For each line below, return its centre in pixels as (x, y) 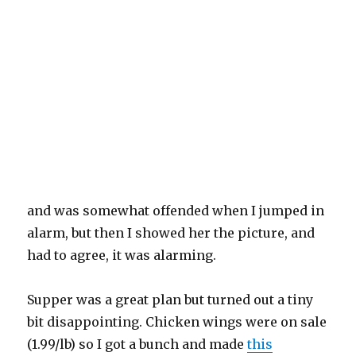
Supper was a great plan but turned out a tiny (170, 300)
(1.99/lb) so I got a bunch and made (137, 344)
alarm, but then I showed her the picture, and (171, 233)
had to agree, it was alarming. (124, 255)
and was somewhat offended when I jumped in (176, 211)
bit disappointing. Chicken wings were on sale (177, 322)
